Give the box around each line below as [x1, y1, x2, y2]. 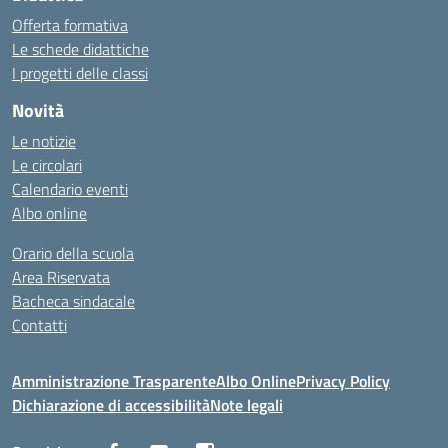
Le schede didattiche [12, 37, 149, 61]
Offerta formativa [12, 13, 128, 37]
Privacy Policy [296, 369, 390, 393]
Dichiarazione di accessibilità [12, 393, 210, 417]
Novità [12, 97, 64, 124]
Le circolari [12, 153, 82, 177]
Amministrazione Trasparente [12, 369, 216, 393]
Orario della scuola [12, 241, 134, 265]
